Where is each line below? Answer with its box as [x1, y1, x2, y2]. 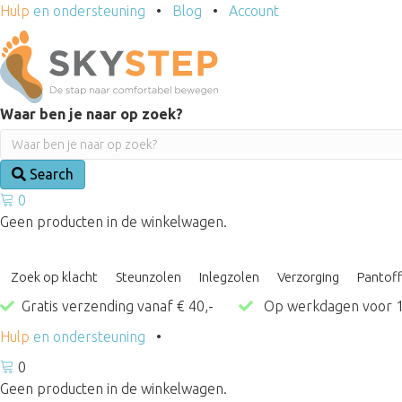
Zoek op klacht [11, 268, 98, 284]
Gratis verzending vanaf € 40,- [14, 297, 239, 314]
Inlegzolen [199, 268, 259, 284]
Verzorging [277, 268, 339, 284]
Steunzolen [116, 268, 181, 284]
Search [30, 165, 74, 182]
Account [229, 3, 290, 19]
